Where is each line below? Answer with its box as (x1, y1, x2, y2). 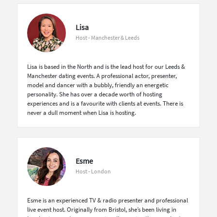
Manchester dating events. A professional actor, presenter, (27, 72, 177, 80)
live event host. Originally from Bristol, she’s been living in (27, 205, 176, 214)
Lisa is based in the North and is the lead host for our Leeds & (27, 62, 185, 71)
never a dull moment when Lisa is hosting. (27, 108, 136, 117)
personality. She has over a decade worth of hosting (27, 90, 162, 98)
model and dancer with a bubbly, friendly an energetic (27, 81, 169, 89)
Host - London (76, 168, 111, 175)
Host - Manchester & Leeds (76, 34, 139, 41)
